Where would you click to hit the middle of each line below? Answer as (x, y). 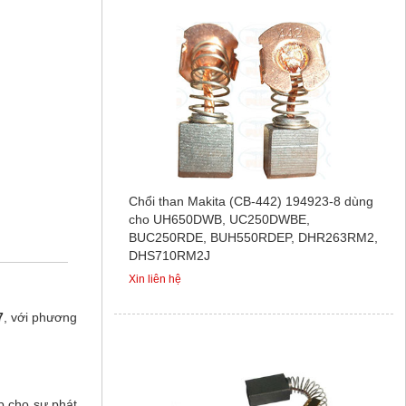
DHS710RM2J (169, 255)
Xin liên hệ (155, 279)
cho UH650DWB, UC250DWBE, (219, 219)
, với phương (40, 318)
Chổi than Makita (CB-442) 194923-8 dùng (251, 201)
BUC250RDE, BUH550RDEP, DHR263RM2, (253, 237)
